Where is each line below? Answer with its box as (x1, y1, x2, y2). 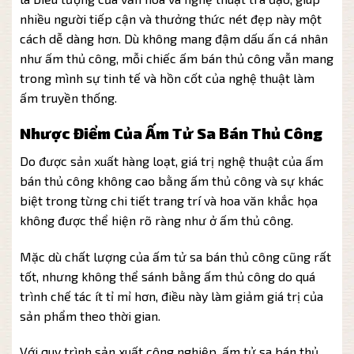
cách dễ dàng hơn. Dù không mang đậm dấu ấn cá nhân (20, 31, 328, 47)
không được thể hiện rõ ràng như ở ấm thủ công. (20, 212, 293, 228)
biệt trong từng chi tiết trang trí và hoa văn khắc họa (20, 192, 318, 208)
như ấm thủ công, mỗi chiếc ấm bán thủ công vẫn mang (20, 51, 333, 66)
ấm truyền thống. (20, 90, 117, 106)
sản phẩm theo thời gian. (20, 307, 160, 323)
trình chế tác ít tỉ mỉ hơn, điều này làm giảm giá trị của (20, 288, 323, 303)
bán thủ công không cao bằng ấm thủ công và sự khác (20, 172, 324, 188)
